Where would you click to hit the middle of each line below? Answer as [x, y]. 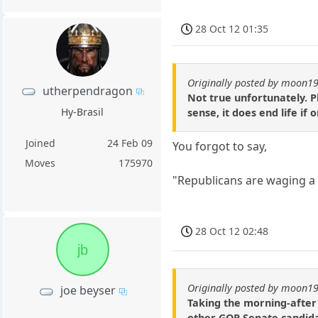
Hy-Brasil [83, 111]
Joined [40, 143]
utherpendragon [88, 91]
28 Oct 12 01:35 [232, 28]
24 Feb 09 [130, 143]
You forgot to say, [220, 147]
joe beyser [88, 291]
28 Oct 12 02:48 [232, 231]
